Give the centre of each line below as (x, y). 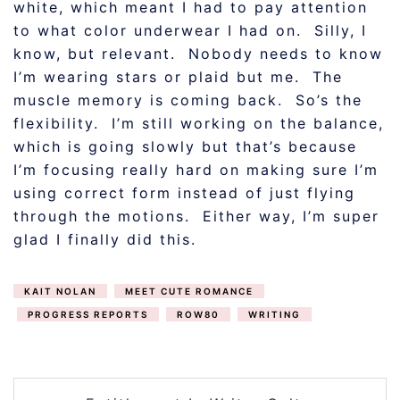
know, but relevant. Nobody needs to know (198, 54)
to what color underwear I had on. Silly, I (190, 30)
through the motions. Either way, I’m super (196, 216)
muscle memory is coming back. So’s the (188, 100)
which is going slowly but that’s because (185, 146)
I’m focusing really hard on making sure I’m (196, 170)
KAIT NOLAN (60, 291)
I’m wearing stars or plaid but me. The (178, 77)
